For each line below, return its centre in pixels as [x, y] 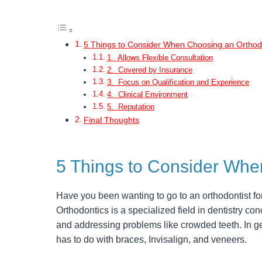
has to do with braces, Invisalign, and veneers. [151, 239]
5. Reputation [130, 106]
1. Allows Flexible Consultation [160, 57]
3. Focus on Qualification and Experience [178, 82]
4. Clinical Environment [147, 94]
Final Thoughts [111, 120]
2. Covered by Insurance [149, 70]
